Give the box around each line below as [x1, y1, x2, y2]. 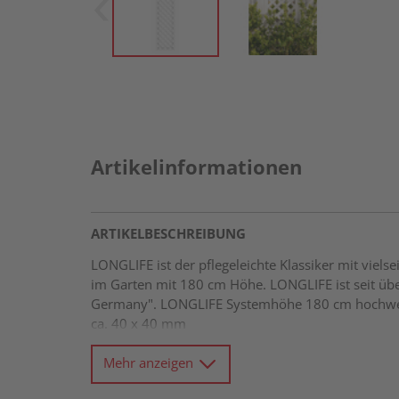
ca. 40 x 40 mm [91, 314, 186, 332]
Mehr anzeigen [103, 353, 197, 371]
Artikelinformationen [91, 153, 302, 180]
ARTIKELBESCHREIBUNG [91, 224, 246, 242]
